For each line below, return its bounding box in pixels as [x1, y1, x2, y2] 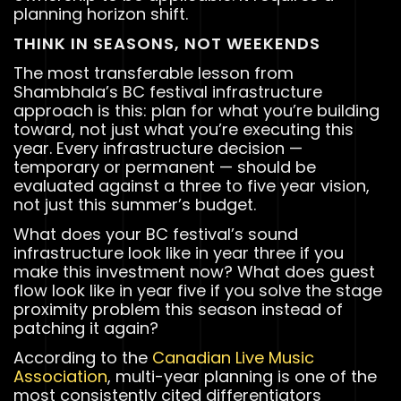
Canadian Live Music [152, 346, 314, 369]
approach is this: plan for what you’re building [13, 98, 380, 122]
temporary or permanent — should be [13, 155, 316, 178]
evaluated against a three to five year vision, [13, 174, 370, 197]
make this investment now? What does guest [13, 260, 375, 283]
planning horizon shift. [13, 2, 188, 25]
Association [13, 364, 107, 388]
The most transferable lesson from [13, 61, 294, 84]
